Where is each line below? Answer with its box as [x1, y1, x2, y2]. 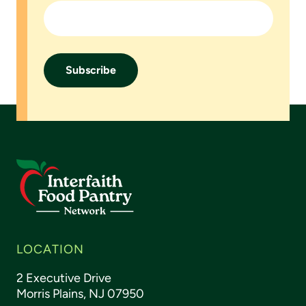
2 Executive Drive [16, 270, 111, 285]
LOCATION [16, 242, 84, 256]
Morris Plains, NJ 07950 [16, 286, 144, 301]
